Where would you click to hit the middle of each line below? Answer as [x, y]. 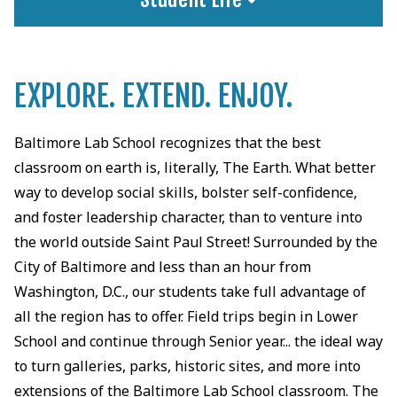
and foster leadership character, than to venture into [188, 218]
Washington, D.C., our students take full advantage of [190, 292]
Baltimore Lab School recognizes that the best [167, 143]
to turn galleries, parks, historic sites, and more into [187, 366]
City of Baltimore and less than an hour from [162, 267]
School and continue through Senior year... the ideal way [198, 342]
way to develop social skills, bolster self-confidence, [185, 193]
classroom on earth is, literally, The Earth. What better [195, 168]
